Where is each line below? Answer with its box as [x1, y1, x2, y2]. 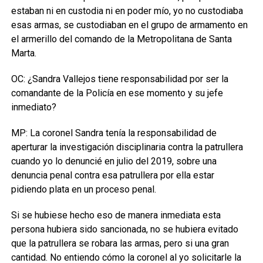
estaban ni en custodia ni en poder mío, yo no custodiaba [11, 5, 243, 16]
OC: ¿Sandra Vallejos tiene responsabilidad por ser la [11, 73, 228, 85]
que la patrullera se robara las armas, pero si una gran [11, 238, 229, 249]
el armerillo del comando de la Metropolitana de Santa [11, 33, 232, 45]
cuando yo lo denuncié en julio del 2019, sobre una [11, 156, 217, 167]
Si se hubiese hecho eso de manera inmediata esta [11, 210, 221, 221]
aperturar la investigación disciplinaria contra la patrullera [11, 141, 243, 153]
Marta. [11, 48, 36, 59]
